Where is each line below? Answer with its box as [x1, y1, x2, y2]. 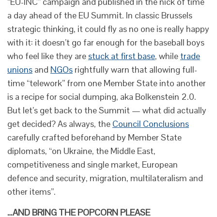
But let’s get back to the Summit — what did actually [7, 104, 206, 116]
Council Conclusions [112, 118, 189, 129]
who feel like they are [7, 50, 88, 62]
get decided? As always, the [7, 118, 112, 129]
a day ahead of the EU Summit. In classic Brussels [7, 9, 192, 21]
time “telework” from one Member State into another [7, 77, 206, 89]
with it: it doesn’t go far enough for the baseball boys [7, 36, 204, 48]
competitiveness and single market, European [7, 158, 178, 170]
